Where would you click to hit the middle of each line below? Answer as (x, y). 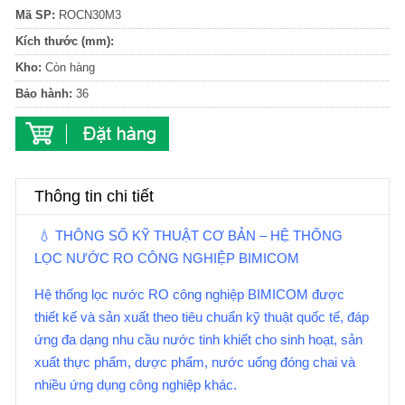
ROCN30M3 (88, 15)
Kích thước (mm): (65, 41)
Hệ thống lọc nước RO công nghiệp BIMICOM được (189, 294)
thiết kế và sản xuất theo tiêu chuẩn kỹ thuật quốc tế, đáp (202, 317)
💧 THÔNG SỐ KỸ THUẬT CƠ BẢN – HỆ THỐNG (188, 235)
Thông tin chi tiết (94, 196)
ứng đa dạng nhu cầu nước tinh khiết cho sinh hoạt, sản (198, 339)
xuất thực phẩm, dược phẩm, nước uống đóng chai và (195, 362)
